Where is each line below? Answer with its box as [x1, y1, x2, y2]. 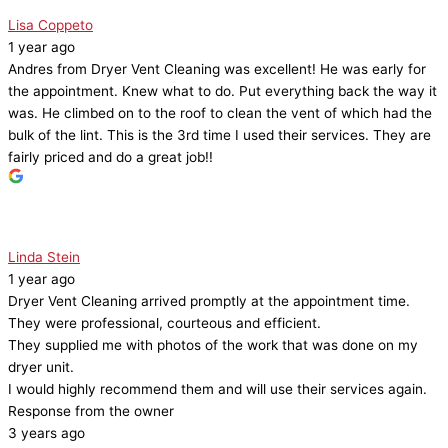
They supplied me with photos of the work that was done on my [8, 337, 418, 354]
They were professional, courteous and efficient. [8, 315, 321, 332]
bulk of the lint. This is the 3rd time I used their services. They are [8, 127, 431, 144]
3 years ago [8, 425, 85, 442]
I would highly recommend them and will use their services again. [8, 381, 427, 398]
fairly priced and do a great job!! [8, 149, 213, 166]
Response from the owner [8, 403, 174, 420]
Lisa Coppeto [8, 17, 93, 34]
